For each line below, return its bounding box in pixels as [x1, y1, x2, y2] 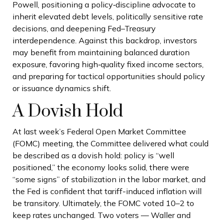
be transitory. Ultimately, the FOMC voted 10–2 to [12, 198, 194, 209]
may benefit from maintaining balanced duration [12, 47, 190, 57]
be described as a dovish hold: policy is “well [12, 150, 174, 161]
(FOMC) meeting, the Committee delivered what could [12, 138, 209, 149]
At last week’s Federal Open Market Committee [12, 126, 186, 137]
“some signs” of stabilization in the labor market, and [12, 174, 206, 185]
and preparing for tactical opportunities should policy [12, 71, 205, 81]
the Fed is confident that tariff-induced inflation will [12, 186, 202, 197]
